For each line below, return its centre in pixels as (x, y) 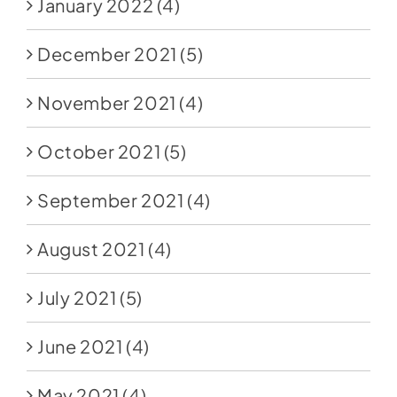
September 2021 (110, 200)
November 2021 (106, 103)
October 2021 (99, 152)
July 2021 (77, 298)
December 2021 (107, 54)
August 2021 (91, 249)
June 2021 (80, 346)
